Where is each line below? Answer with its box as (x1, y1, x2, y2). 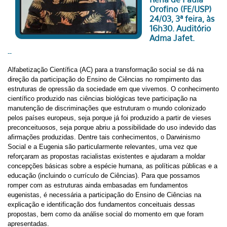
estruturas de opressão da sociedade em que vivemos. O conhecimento (8, 85, 219, 93)
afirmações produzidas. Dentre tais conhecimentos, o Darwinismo (8, 133, 200, 141)
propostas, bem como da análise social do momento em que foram (8, 210, 204, 218)
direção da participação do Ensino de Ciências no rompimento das (8, 75, 202, 83)
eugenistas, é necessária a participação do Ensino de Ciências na (8, 191, 201, 199)
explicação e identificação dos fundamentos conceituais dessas (8, 201, 195, 208)
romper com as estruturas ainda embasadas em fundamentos (8, 181, 188, 189)
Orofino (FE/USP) (149, 4, 211, 14)
